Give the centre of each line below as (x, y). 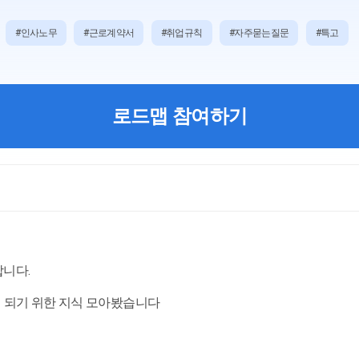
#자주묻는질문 (259, 33)
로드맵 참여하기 (179, 117)
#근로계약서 (109, 33)
